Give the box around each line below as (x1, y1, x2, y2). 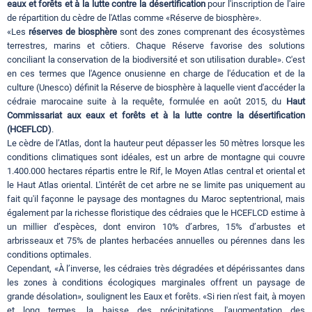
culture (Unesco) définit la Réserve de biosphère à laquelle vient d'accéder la (7, 82, 305, 93)
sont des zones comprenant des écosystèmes (117, 26, 305, 38)
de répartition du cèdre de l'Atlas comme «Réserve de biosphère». (7, 13, 261, 24)
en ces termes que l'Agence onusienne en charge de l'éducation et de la (7, 68, 305, 79)
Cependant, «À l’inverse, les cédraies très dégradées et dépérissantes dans (7, 263, 305, 274)
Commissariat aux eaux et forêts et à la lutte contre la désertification (7, 110, 305, 121)
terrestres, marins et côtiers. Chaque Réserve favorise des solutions (7, 40, 305, 52)
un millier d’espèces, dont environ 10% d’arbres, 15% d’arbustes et (7, 221, 305, 233)
